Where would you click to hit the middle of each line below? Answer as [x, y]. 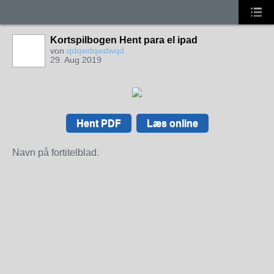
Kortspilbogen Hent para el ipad [124, 40]
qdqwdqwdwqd [95, 51]
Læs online [172, 123]
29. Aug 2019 [76, 60]
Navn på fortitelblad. [56, 153]
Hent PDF [98, 123]
